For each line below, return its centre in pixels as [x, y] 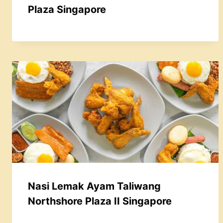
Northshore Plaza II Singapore [100, 201]
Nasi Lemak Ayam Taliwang [94, 186]
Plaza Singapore [67, 10]
